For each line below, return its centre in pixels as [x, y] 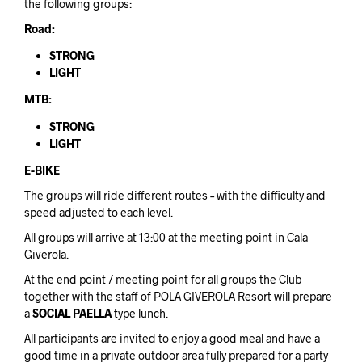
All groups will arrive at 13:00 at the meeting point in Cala [166, 237]
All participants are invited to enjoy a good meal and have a [172, 338]
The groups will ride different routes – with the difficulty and [175, 195]
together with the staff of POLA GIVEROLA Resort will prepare [178, 296]
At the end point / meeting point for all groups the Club [163, 279]
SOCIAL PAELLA [72, 313]
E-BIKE [42, 170]
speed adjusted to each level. [99, 212]
